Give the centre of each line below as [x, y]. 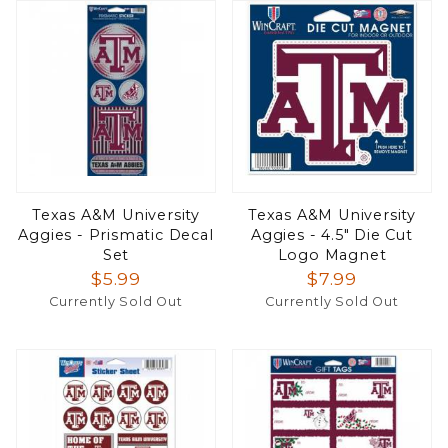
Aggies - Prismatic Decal [116, 234]
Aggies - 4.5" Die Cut [332, 234]
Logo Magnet [332, 254]
